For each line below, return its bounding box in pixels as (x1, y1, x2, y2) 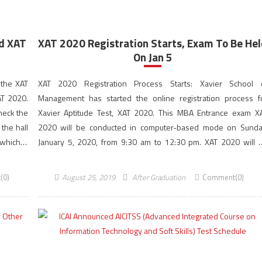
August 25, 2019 (61, 171, 115, 183)
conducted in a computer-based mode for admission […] (37, 150, 235, 163)
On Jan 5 (133, 49, 173, 65)
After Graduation (132, 171, 185, 183)
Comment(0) (202, 171, 244, 183)
